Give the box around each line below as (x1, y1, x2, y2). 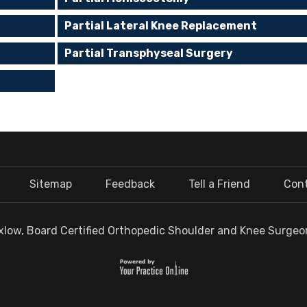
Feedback (106, 177, 156, 191)
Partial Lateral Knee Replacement (64, 19, 258, 32)
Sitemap (29, 177, 72, 191)
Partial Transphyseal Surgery (64, 47, 234, 60)
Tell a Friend (188, 177, 251, 191)
